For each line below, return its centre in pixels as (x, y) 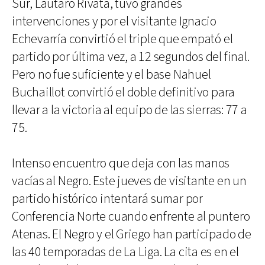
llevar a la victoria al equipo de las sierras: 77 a (130, 111)
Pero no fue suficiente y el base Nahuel (112, 75)
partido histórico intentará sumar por (107, 199)
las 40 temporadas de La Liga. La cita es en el (125, 253)
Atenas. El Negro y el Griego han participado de (132, 235)
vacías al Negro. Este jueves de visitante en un (129, 182)
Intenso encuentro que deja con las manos (121, 164)
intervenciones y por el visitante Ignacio (114, 22)
